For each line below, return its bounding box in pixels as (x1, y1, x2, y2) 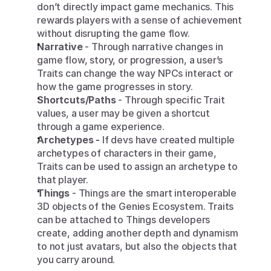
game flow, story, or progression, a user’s (37, 54, 223, 67)
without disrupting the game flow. (37, 27, 190, 40)
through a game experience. (37, 120, 165, 133)
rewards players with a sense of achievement (37, 14, 243, 27)
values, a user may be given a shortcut (37, 107, 210, 120)
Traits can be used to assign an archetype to (37, 160, 238, 173)
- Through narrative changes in (82, 41, 223, 53)
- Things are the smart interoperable (71, 187, 237, 200)
